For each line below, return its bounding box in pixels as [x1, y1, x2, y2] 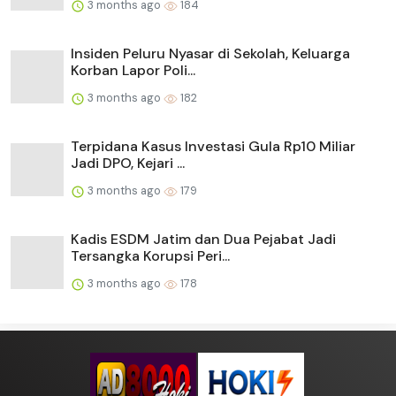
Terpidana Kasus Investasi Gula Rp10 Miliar [71, 136, 355, 156]
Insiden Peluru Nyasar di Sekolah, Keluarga [71, 43, 350, 63]
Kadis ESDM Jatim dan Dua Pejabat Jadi [71, 229, 336, 248]
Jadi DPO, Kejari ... [71, 153, 185, 172]
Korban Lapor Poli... [71, 60, 195, 80]
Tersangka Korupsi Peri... [71, 246, 230, 265]
